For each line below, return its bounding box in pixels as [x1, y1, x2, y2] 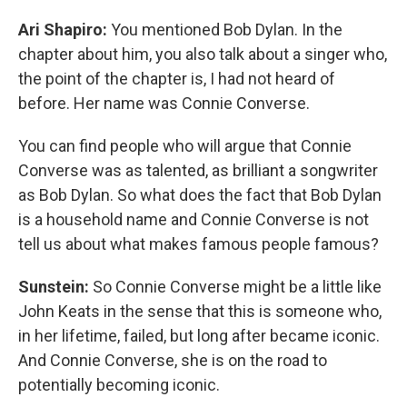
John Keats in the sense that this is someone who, [18, 302, 382, 321]
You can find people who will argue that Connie [18, 136, 352, 155]
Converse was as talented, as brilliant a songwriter [18, 161, 378, 180]
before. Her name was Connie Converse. [18, 94, 310, 113]
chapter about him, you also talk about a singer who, [18, 45, 387, 64]
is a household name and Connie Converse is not [18, 210, 369, 229]
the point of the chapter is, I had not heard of [18, 69, 335, 88]
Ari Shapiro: [18, 20, 111, 39]
